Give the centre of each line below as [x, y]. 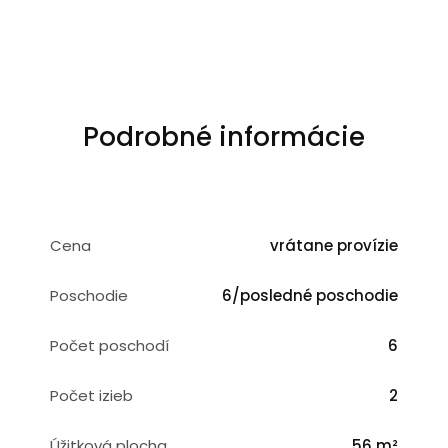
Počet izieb [91, 395]
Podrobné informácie [224, 136]
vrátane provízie [334, 245]
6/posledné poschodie [310, 295]
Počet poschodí [109, 345]
